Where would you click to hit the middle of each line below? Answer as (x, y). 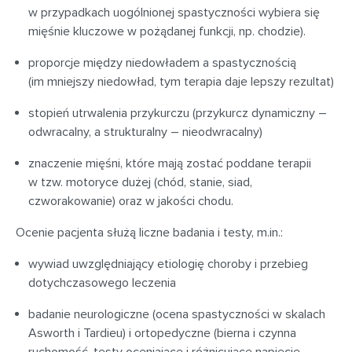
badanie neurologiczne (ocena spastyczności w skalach (177, 314)
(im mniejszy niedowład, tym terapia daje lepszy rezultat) (181, 82)
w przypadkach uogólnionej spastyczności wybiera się (174, 13)
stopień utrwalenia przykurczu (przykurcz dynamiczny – (178, 113)
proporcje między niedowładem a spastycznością (162, 63)
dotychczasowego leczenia (102, 283)
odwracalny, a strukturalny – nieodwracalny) (145, 132)
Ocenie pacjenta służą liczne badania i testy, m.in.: (149, 233)
